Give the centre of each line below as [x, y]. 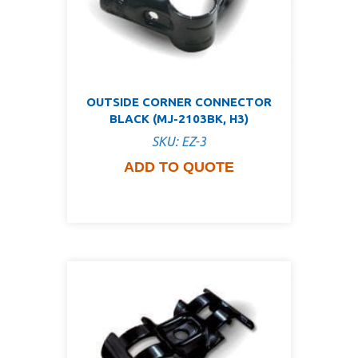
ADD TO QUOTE [179, 167]
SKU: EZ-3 [179, 142]
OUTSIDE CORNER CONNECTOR [179, 101]
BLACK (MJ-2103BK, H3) [179, 118]
